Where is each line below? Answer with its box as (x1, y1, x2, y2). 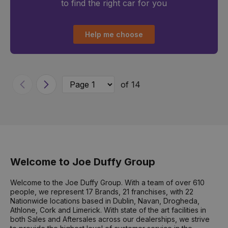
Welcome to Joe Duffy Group (10, 156, 155, 168)
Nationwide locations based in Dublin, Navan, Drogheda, (10, 196, 199, 206)
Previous (21, 83, 55, 94)
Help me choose (85, 30, 143, 39)
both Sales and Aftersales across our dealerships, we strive (10, 215, 210, 224)
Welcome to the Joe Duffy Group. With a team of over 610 (10, 178, 205, 187)
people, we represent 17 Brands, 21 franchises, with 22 (10, 187, 193, 196)
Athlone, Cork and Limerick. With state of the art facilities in (10, 206, 206, 215)
